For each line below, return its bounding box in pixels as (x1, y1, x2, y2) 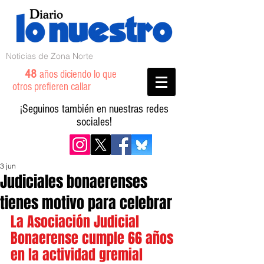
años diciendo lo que (39, 68, 117, 81)
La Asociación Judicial (11, 212, 143, 232)
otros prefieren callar (12, 81, 105, 93)
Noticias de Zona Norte (6, 51, 93, 61)
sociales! (77, 115, 112, 128)
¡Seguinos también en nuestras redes (20, 103, 169, 115)
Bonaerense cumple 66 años (11, 228, 177, 249)
